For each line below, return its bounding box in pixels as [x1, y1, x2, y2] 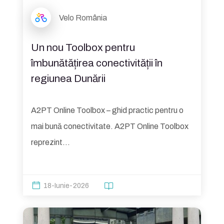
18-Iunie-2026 [43, 181, 89, 189]
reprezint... [31, 137, 70, 146]
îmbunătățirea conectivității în [31, 57, 162, 68]
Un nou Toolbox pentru [31, 41, 135, 53]
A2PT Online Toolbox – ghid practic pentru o [31, 105, 183, 114]
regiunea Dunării [31, 72, 105, 84]
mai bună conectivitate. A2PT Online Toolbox [31, 121, 188, 130]
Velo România [59, 13, 107, 22]
